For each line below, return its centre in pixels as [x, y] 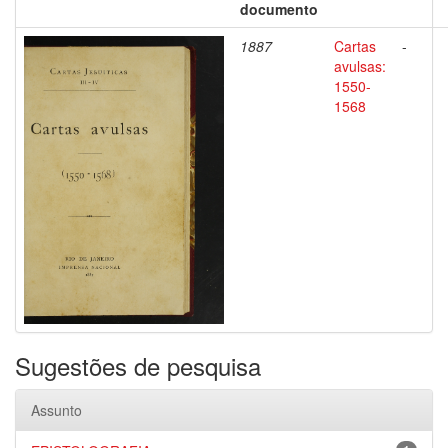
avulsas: [360, 66]
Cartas [355, 46]
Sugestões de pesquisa [138, 365]
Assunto [56, 410]
